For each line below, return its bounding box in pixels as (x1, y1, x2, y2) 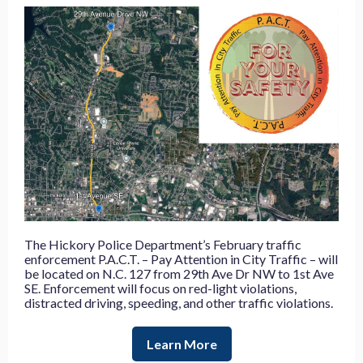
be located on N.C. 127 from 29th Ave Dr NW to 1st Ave (24, 266, 334, 281)
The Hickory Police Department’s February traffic (24, 237, 301, 252)
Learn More (146, 336, 217, 352)
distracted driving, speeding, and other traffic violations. (24, 295, 333, 310)
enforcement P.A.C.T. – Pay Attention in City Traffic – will (24, 251, 338, 267)
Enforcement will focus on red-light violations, (43, 280, 297, 296)
